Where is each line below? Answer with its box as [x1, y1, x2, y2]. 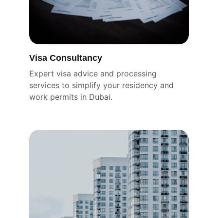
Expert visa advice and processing [29, 69, 159, 78]
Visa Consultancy [29, 53, 102, 63]
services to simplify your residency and [29, 80, 176, 90]
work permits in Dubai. [29, 92, 112, 102]
